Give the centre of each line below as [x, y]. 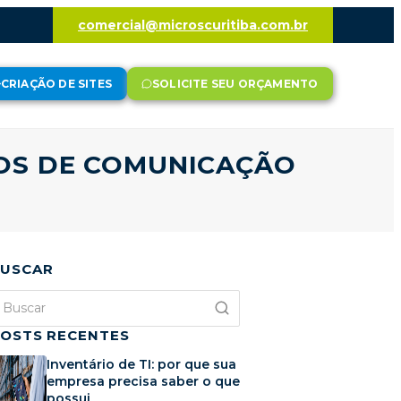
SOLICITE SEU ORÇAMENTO [235, 83]
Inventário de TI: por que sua [141, 365]
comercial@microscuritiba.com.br [193, 25]
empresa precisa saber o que [143, 382]
